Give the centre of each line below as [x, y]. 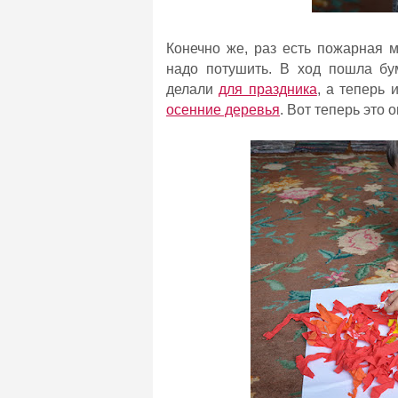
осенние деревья [223, 110]
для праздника [268, 89]
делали [193, 89]
